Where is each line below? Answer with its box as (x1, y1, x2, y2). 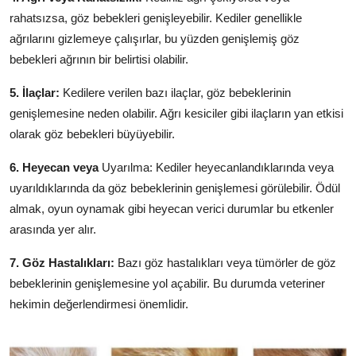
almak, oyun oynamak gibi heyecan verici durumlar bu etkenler (10, 201, 334, 215)
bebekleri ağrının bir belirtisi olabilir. (10, 52, 188, 66)
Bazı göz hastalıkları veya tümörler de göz (118, 255, 336, 269)
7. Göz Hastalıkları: (10, 255, 118, 269)
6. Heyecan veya (10, 160, 102, 174)
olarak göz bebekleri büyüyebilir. (10, 126, 175, 141)
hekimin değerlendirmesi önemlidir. (10, 296, 188, 311)
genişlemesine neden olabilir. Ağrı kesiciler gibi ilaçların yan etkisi (10, 106, 343, 120)
